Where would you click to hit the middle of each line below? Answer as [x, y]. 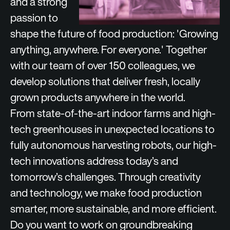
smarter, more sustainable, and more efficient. [113, 209]
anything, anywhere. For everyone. [86, 50]
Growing [199, 34]
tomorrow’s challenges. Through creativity [106, 177]
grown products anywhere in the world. [98, 97]
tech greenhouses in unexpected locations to [112, 129]
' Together [184, 50]
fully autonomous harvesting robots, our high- [113, 145]
